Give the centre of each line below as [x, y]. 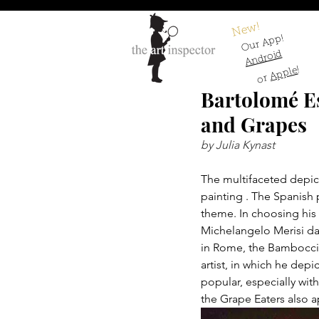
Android [263, 59]
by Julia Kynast [238, 145]
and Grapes [254, 124]
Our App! [262, 44]
